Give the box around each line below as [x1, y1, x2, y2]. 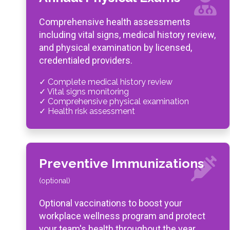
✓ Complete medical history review [39, 77, 172, 87]
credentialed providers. [39, 55, 132, 66]
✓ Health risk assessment [39, 106, 135, 116]
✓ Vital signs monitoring [39, 87, 129, 97]
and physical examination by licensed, [39, 42, 192, 53]
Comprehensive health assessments [39, 16, 190, 27]
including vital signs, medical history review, [39, 29, 216, 40]
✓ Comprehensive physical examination [39, 97, 189, 106]
